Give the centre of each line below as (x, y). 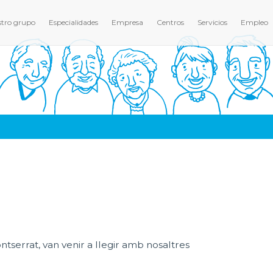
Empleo (254, 22)
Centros (170, 22)
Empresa (127, 22)
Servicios (212, 22)
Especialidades (73, 22)
